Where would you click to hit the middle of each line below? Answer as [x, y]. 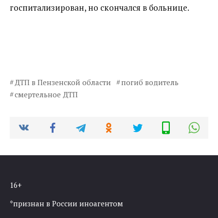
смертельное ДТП [46, 95]
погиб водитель [150, 82]
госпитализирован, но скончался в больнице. [100, 8]
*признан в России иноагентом [66, 204]
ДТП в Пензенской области [63, 82]
